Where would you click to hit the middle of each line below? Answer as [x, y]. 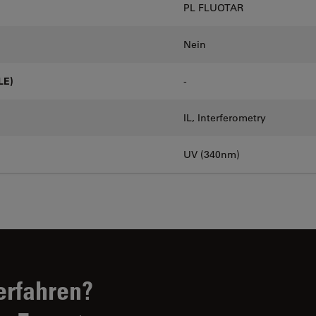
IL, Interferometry [225, 118]
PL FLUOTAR [213, 8]
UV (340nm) [212, 154]
